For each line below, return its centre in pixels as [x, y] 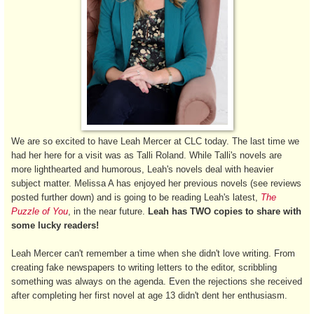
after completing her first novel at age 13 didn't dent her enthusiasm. [149, 295]
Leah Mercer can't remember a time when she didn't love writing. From [153, 253]
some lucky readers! [55, 225]
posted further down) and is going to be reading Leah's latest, [136, 197]
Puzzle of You [40, 211]
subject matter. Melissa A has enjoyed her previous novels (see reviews [156, 183]
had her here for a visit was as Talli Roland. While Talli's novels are [146, 155]
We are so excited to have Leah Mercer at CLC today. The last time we [155, 141]
